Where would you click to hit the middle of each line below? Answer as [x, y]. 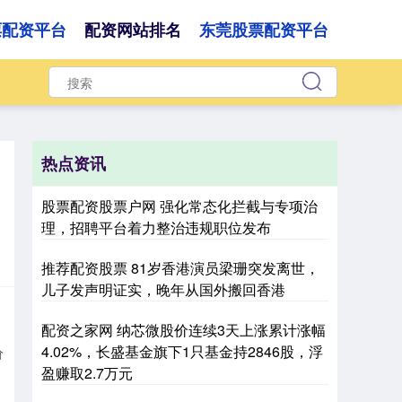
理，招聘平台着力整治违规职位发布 [156, 227]
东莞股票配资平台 [264, 30]
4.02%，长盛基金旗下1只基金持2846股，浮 [182, 351]
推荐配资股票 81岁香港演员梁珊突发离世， [180, 268]
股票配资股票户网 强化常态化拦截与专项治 [179, 206]
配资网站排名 [133, 30]
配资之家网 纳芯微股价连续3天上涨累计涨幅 [184, 330]
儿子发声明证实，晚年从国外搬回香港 [163, 289]
